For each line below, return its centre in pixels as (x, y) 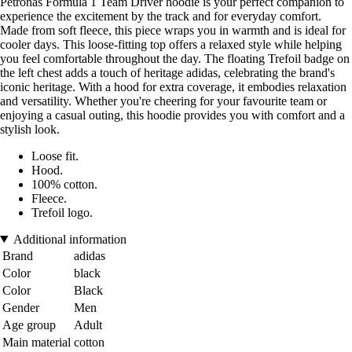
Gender (21, 307)
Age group (29, 324)
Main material (37, 342)
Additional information (70, 239)
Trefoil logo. (62, 212)
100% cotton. (64, 184)
